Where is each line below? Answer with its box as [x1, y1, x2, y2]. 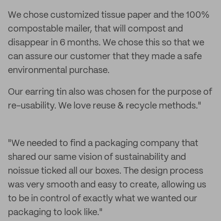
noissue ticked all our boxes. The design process [8, 167, 203, 176]
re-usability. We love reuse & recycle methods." [8, 102, 201, 110]
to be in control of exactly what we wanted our [8, 194, 197, 203]
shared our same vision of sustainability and [8, 153, 186, 162]
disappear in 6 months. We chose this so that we [8, 38, 204, 47]
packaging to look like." [8, 208, 103, 217]
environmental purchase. [8, 66, 110, 75]
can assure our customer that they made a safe [8, 52, 202, 61]
